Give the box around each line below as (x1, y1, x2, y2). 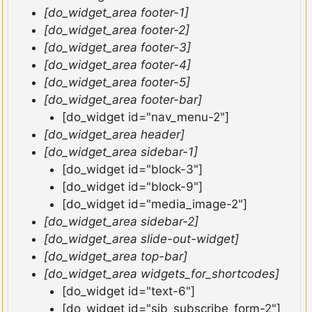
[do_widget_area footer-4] (44, 58, 191, 72)
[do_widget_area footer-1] (44, 6, 189, 20)
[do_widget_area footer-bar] (44, 93, 202, 107)
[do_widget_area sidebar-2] (44, 214, 198, 229)
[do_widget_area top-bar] (44, 249, 187, 264)
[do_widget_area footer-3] (44, 40, 191, 55)
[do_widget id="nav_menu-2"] (61, 110, 229, 125)
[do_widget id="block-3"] (61, 162, 203, 177)
